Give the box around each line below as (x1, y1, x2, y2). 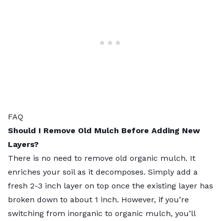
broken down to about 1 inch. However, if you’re (8, 195, 189, 205)
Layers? (8, 140, 38, 149)
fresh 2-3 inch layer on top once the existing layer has (8, 181, 213, 191)
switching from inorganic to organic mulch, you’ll (8, 209, 195, 219)
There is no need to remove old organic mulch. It (8, 153, 195, 163)
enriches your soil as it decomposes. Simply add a (8, 167, 198, 177)
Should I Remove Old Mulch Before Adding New (8, 126, 200, 136)
